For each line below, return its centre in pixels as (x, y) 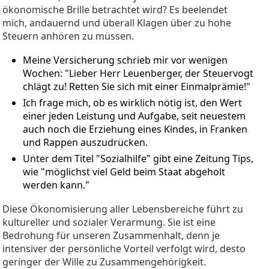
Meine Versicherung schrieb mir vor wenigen (125, 60)
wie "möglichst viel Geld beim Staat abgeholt (124, 171)
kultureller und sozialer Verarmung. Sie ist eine (109, 222)
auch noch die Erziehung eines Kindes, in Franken (135, 129)
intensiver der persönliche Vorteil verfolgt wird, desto (124, 248)
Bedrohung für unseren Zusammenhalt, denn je (111, 235)
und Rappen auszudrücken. (85, 142)
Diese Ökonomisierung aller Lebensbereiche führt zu (123, 209)
